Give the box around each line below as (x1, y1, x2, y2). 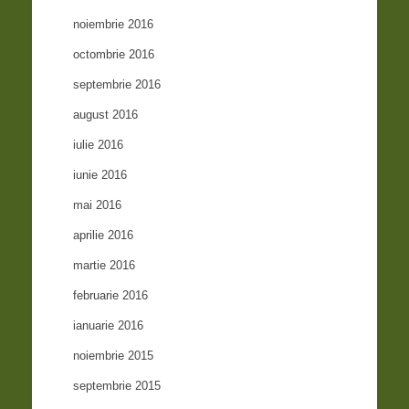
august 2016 (73, 108, 139, 122)
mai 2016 (73, 198, 122, 213)
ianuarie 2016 (73, 319, 144, 333)
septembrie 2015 (73, 379, 162, 393)
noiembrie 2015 (73, 349, 154, 363)
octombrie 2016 (73, 47, 155, 62)
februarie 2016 (73, 288, 149, 303)
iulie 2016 (73, 138, 124, 152)
